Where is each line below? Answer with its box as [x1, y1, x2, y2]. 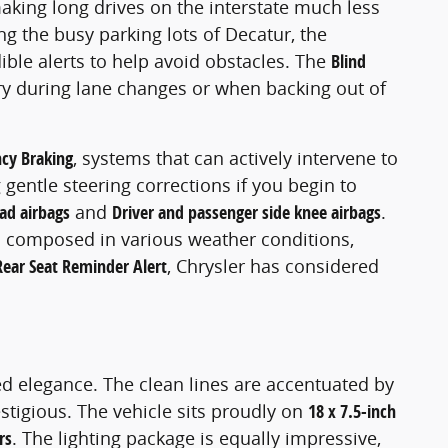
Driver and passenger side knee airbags [112, 199, 381, 225]
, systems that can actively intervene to [73, 145, 398, 170]
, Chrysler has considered [167, 253, 379, 278]
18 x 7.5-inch [308, 399, 396, 425]
